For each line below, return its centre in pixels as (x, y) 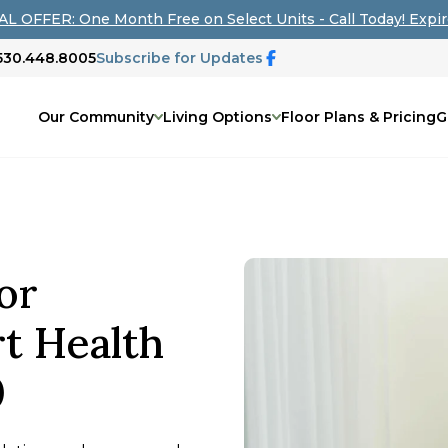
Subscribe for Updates (179, 58)
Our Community (96, 116)
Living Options (217, 116)
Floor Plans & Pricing (358, 116)
